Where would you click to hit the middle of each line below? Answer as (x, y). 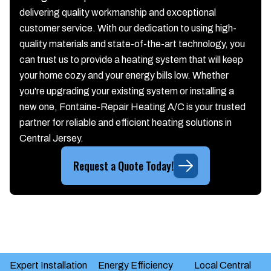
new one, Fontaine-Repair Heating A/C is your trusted (132, 107)
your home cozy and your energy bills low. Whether (124, 75)
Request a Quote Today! (123, 166)
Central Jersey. (51, 138)
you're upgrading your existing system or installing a (127, 91)
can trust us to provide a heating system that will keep (131, 60)
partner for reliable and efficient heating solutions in (126, 122)
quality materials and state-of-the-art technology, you (132, 44)
